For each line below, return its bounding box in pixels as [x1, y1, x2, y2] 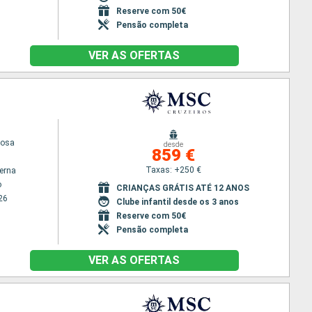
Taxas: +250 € [146, 164, 202, 175]
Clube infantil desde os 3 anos [116, 196, 239, 207]
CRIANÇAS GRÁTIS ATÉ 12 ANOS [116, 182, 249, 193]
